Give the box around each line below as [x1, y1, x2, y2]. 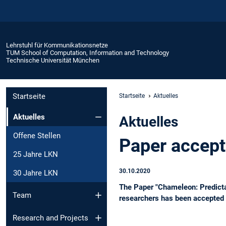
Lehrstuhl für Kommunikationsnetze [6, 41, 108, 49]
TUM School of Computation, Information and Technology [6, 48, 169, 56]
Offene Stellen [13, 131, 61, 140]
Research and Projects [13, 213, 88, 222]
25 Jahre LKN [13, 149, 58, 159]
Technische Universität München [6, 56, 99, 64]
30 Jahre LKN [13, 168, 58, 178]
